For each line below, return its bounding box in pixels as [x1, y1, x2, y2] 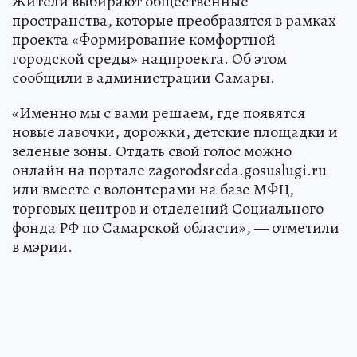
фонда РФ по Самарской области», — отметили [12, 216, 339, 238]
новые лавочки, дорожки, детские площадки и [12, 120, 338, 143]
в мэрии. [12, 235, 73, 257]
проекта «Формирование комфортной [12, 28, 276, 50]
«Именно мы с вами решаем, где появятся [12, 101, 305, 124]
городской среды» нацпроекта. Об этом [12, 47, 287, 69]
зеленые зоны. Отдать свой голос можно [12, 139, 292, 162]
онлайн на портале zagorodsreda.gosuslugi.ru [12, 159, 327, 181]
